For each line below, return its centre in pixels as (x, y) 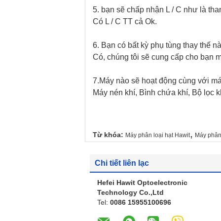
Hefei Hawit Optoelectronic (142, 183)
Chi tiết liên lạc (122, 163)
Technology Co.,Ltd (130, 192)
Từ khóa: (108, 135)
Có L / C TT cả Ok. (125, 21)
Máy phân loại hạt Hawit (158, 135)
